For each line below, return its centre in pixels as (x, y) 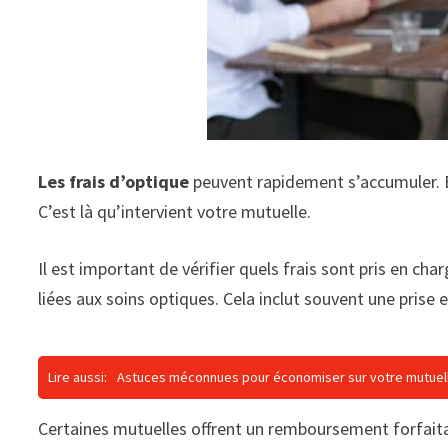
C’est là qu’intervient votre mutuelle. (175, 212)
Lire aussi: (78, 377)
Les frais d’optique (114, 182)
